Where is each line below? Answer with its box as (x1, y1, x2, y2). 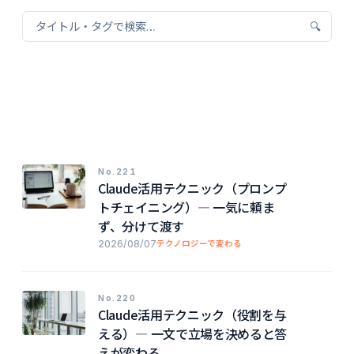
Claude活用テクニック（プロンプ (98, 179, 287, 198)
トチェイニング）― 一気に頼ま (98, 198, 275, 217)
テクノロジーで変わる (156, 239, 242, 250)
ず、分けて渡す (98, 217, 184, 236)
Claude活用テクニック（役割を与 (98, 305, 287, 325)
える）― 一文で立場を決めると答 (98, 324, 288, 344)
